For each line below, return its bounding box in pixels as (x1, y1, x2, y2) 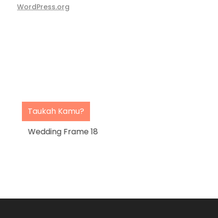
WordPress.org (17, 2, 70, 12)
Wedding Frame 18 (28, 126, 98, 138)
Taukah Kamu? (28, 106, 84, 117)
